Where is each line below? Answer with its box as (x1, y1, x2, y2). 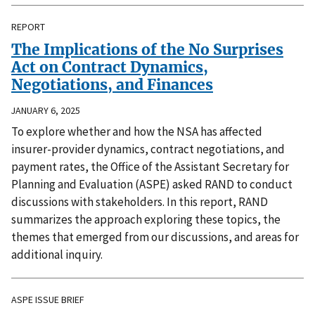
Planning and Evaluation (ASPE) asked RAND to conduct (11, 176, 292, 193)
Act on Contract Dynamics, (11, 58, 208, 77)
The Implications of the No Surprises (11, 40, 283, 60)
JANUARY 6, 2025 (11, 104, 80, 117)
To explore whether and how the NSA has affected (11, 124, 262, 140)
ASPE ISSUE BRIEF (11, 293, 84, 307)
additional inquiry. (11, 247, 103, 263)
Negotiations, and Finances (11, 75, 213, 95)
